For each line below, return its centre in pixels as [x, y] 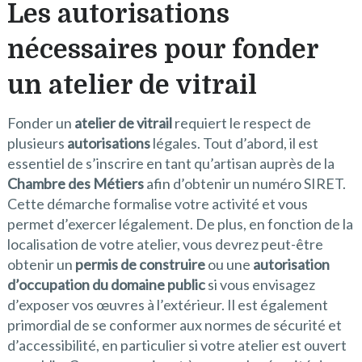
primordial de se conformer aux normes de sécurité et [174, 325]
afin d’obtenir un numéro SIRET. [244, 184]
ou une [229, 265]
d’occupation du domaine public [106, 285]
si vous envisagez [260, 285]
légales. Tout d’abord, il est [234, 143]
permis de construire [140, 265]
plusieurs [37, 143]
